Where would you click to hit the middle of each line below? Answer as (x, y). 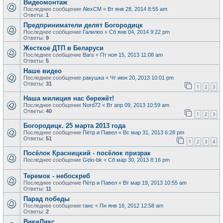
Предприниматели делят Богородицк (83, 25)
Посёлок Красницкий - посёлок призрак (87, 153)
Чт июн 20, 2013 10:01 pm (142, 78)
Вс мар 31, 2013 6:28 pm (154, 132)
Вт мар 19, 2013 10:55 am (155, 183)
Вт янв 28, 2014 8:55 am (137, 9)
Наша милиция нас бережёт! (69, 98)
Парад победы (47, 199)
